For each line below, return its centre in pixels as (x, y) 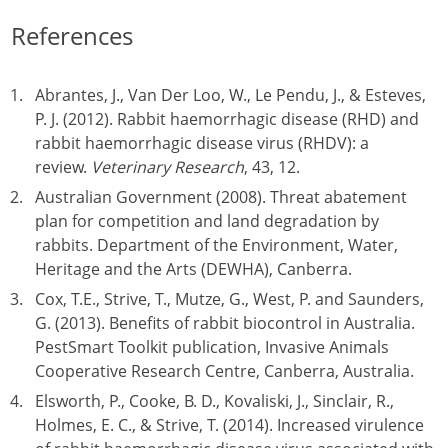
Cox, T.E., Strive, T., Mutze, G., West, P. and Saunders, (229, 299)
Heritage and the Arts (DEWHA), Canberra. (193, 269)
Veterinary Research (167, 167)
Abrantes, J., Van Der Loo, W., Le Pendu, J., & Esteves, (230, 95)
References (72, 35)
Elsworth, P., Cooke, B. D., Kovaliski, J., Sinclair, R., (214, 401)
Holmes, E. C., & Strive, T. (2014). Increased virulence (229, 425)
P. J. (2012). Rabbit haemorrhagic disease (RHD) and (227, 119)
